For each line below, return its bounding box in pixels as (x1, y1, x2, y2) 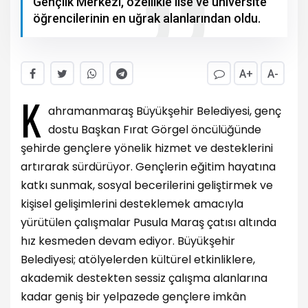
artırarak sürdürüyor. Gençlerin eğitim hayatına (21, 158, 276, 175)
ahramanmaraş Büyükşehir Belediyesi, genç (48, 102, 281, 119)
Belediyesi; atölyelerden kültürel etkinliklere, (21, 251, 255, 267)
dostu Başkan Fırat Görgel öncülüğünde (48, 121, 261, 137)
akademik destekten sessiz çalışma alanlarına (21, 269, 267, 286)
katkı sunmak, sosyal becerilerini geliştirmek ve (21, 177, 273, 193)
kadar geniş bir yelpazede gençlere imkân (21, 288, 246, 305)
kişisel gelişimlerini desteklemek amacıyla (21, 195, 243, 212)
